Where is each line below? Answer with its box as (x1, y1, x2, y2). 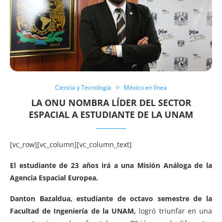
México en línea (124, 83, 167, 92)
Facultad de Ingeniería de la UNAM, (10, 206, 136, 216)
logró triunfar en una (136, 206, 213, 216)
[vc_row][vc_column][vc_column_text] (10, 139, 132, 149)
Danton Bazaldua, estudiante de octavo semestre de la (10, 193, 212, 203)
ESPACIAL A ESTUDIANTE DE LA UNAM (29, 108, 193, 120)
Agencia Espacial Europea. (10, 172, 98, 182)
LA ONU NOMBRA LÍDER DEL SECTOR (31, 96, 191, 109)
